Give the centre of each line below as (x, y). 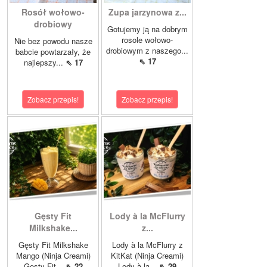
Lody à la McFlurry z (147, 245)
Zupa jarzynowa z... (147, 12)
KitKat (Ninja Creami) (147, 256)
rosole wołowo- (147, 40)
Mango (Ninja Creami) (53, 256)
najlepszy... (44, 63)
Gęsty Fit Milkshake (53, 245)
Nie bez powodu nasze (53, 41)
